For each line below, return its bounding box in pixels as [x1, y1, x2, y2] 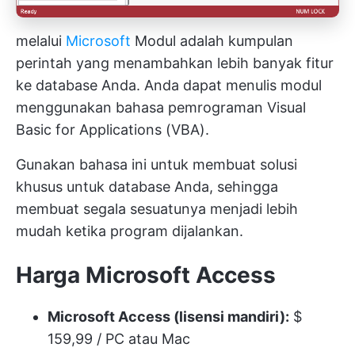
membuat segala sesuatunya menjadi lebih [16, 200, 298, 218]
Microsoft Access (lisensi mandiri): [48, 308, 289, 326]
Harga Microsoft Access [16, 261, 276, 289]
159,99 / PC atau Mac [48, 330, 190, 348]
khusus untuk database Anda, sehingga [16, 178, 278, 196]
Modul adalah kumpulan [131, 32, 293, 50]
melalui [16, 32, 66, 50]
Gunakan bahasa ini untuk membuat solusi [16, 156, 297, 174]
